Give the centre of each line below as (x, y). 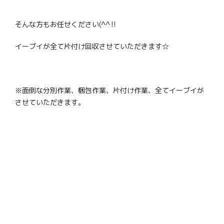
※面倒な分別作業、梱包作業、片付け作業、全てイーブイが (109, 90)
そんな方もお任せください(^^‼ (66, 24)
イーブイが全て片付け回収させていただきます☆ (92, 46)
